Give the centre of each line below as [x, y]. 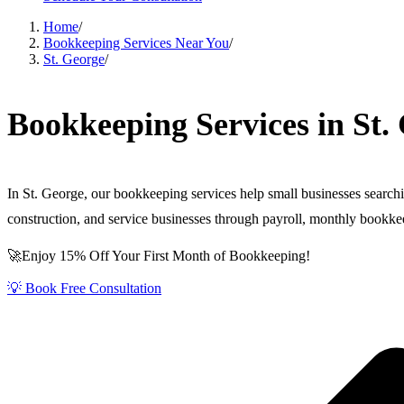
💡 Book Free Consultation [84, 288]
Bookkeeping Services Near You [136, 43]
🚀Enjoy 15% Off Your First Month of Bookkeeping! [159, 256]
